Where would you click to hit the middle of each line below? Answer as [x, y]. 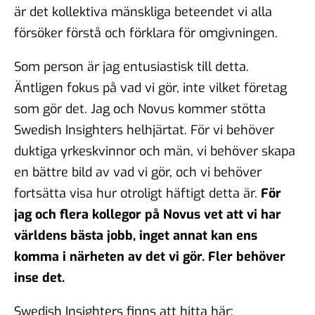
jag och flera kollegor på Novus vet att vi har [148, 214]
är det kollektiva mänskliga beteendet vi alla [143, 12]
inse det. [39, 277]
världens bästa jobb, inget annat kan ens [136, 235]
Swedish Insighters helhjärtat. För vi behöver [144, 130]
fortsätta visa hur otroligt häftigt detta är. [137, 193]
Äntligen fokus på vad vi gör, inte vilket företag [150, 88]
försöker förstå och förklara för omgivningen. [146, 33]
